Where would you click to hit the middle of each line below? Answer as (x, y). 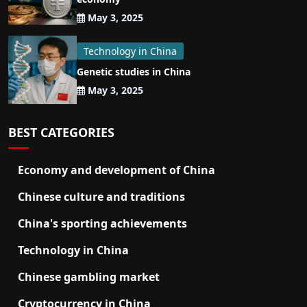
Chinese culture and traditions (101, 197)
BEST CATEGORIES (61, 133)
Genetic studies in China (134, 72)
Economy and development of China (116, 170)
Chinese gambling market (89, 277)
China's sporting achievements (102, 224)
